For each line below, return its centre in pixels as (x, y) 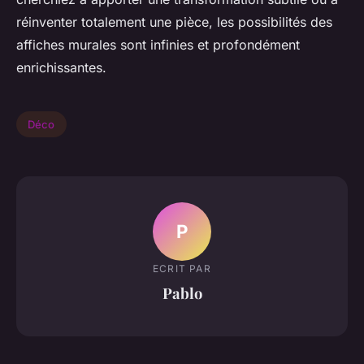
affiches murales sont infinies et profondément (158, 45)
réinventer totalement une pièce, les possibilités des (174, 22)
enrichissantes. (61, 68)
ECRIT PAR (182, 268)
